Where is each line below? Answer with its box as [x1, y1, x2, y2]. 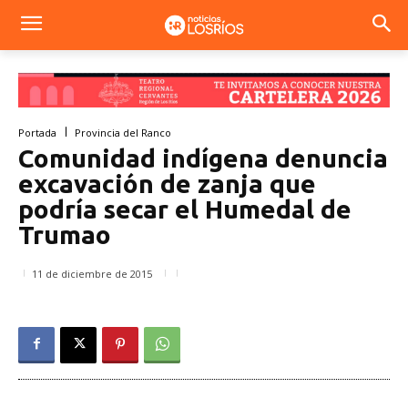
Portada [18, 125, 56, 139]
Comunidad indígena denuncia [18, 143, 388, 172]
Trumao [18, 219, 111, 249]
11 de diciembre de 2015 [32, 266, 152, 280]
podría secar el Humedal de [18, 194, 352, 223]
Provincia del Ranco [75, 125, 171, 139]
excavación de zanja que [18, 168, 316, 198]
